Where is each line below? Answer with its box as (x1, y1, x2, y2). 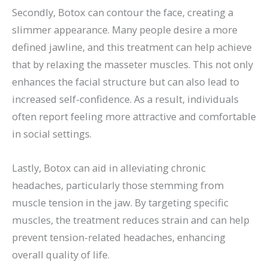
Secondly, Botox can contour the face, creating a (12, 5, 233, 19)
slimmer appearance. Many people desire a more (12, 22, 237, 36)
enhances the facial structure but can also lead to (12, 74, 239, 89)
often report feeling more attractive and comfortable (12, 109, 256, 123)
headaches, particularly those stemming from (12, 178, 224, 193)
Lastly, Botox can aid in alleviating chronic (12, 161, 206, 175)
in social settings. (12, 126, 92, 141)
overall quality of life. (12, 248, 109, 262)
